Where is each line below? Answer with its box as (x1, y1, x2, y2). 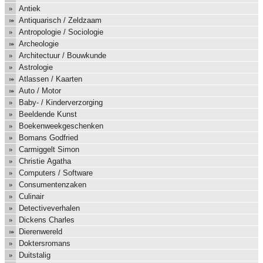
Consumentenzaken (19, 180, 86, 190)
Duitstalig (19, 251, 50, 260)
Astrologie (19, 63, 53, 72)
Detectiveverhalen (19, 204, 80, 213)
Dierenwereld (19, 227, 62, 237)
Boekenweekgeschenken (19, 122, 103, 131)
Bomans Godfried (19, 133, 78, 143)
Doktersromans (19, 239, 70, 248)
